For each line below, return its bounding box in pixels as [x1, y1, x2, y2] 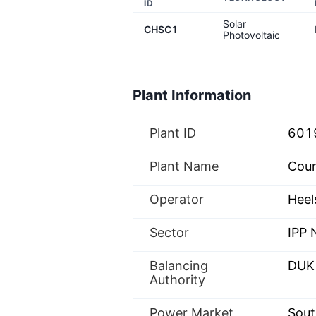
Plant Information [133, 87, 251, 104]
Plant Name [150, 159, 219, 174]
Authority [150, 272, 205, 287]
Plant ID [150, 126, 196, 140]
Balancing [150, 258, 208, 273]
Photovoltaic [223, 29, 280, 41]
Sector [150, 225, 189, 240]
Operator [150, 192, 204, 207]
